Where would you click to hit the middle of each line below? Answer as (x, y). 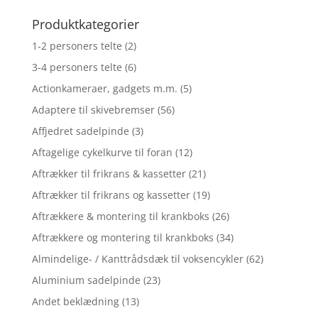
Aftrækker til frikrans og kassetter (111, 194)
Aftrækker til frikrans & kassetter (109, 173)
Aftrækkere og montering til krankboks (122, 237)
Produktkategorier (85, 24)
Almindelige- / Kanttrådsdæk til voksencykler (137, 258)
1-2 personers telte (77, 45)
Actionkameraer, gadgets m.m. (104, 88)
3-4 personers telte (77, 67)
